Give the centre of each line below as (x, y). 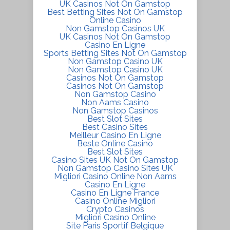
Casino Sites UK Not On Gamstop (115, 160)
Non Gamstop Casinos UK (115, 28)
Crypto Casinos (115, 209)
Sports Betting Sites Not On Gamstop (115, 53)
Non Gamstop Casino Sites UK (115, 168)
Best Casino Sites (115, 127)
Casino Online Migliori (115, 201)
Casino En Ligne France (115, 193)
